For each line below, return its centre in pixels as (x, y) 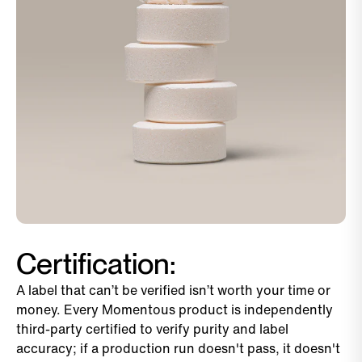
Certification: (96, 263)
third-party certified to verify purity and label (152, 328)
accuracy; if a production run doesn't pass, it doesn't (178, 348)
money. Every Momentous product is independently (175, 309)
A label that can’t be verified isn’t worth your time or (173, 290)
